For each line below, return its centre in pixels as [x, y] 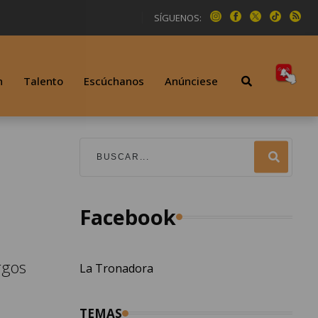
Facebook [128, 216]
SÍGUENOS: [178, 17]
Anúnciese [191, 81]
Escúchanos [114, 81]
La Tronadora [116, 268]
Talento [43, 81]
